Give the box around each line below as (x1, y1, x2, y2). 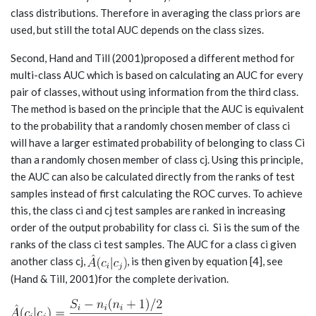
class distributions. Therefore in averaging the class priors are (11, 6, 300, 20)
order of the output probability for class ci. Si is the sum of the (11, 221, 300, 234)
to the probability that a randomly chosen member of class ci (11, 119, 290, 133)
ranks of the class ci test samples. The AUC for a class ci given (11, 238, 296, 251)
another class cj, (11, 255, 87, 268)
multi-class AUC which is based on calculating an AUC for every (11, 68, 303, 82)
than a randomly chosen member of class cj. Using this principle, (11, 153, 303, 166)
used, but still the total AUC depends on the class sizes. (11, 23, 264, 37)
